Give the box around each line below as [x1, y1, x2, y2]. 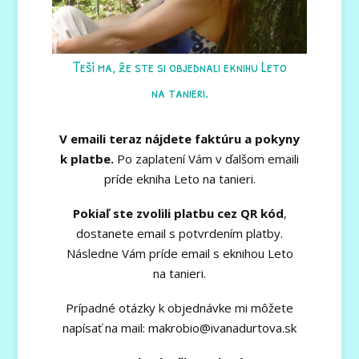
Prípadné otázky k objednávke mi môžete [66, 299, 293, 316]
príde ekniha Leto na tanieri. [103, 170, 256, 187]
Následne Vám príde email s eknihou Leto [66, 244, 293, 261]
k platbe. [60, 150, 114, 167]
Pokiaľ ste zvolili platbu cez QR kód [72, 204, 284, 221]
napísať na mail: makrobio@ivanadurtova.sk [63, 319, 296, 336]
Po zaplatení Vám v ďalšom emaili [114, 150, 299, 167]
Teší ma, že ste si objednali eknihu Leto [72, 55, 287, 77]
